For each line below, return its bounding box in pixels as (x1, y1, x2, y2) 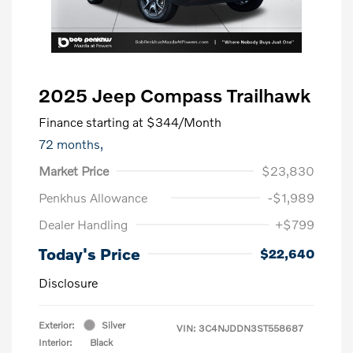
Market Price (39, 162, 109, 178)
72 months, (39, 136, 103, 151)
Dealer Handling (39, 216, 128, 232)
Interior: (39, 336, 72, 348)
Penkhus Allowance (39, 189, 147, 205)
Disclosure (39, 274, 98, 290)
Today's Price (39, 243, 140, 263)
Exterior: (39, 318, 75, 331)
